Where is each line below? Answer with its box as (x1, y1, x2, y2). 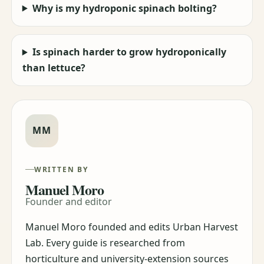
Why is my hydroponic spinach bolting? (32, 1, 217, 15)
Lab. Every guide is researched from (25, 236, 186, 250)
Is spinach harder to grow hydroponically (32, 45, 226, 59)
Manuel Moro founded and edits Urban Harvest (25, 220, 239, 234)
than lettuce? (22, 61, 85, 75)
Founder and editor (25, 195, 113, 209)
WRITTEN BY (34, 164, 88, 174)
